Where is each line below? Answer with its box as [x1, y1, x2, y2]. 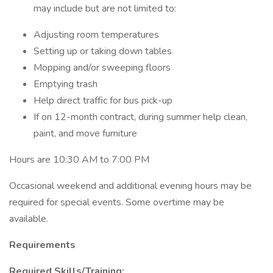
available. [9, 212, 48, 225]
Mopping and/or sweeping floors [34, 61, 171, 74]
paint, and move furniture [34, 127, 137, 140]
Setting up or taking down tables [34, 44, 172, 58]
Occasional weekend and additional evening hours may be [9, 179, 252, 193]
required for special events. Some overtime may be [9, 196, 224, 209]
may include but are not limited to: [34, 2, 176, 15]
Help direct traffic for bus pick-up [34, 94, 172, 107]
